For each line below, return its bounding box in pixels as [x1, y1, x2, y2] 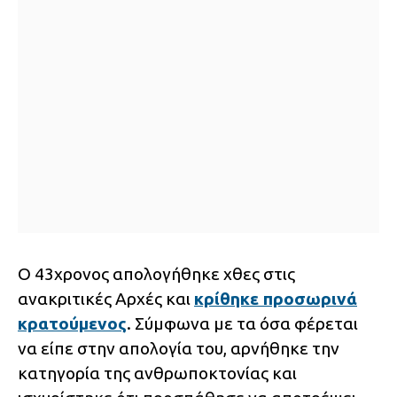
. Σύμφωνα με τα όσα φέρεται [127, 314, 358, 334]
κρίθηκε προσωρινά [194, 289, 357, 309]
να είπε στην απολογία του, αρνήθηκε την [18, 339, 339, 359]
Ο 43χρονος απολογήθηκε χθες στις [18, 264, 295, 284]
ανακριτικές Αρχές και [18, 289, 194, 309]
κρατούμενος [18, 314, 127, 334]
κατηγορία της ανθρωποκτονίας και [18, 363, 297, 384]
